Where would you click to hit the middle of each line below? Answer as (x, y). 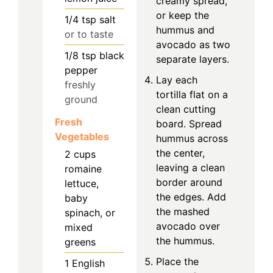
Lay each (177, 80)
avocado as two (193, 44)
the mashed (183, 211)
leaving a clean (190, 167)
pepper (81, 70)
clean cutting (186, 109)
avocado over (188, 226)
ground (81, 100)
